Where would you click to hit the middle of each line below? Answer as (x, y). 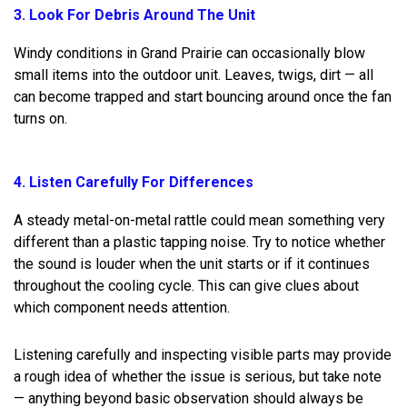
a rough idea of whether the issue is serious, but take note (198, 376)
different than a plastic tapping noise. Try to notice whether (199, 242)
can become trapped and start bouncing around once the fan (203, 96)
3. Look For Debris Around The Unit (134, 15)
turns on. (40, 118)
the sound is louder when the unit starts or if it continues (192, 263)
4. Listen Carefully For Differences (134, 182)
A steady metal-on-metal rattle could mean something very (199, 220)
